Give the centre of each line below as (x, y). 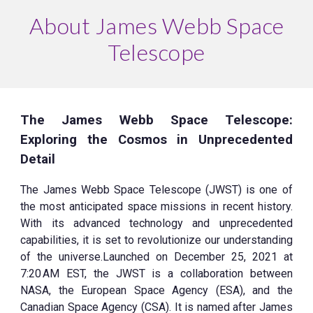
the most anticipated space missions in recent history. (156, 206)
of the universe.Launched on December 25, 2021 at (156, 257)
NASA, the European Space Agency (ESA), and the (156, 290)
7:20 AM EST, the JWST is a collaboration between (156, 274)
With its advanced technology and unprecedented (156, 223)
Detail (38, 159)
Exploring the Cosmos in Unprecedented (156, 140)
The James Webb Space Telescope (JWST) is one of (156, 190)
